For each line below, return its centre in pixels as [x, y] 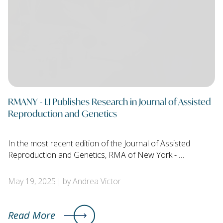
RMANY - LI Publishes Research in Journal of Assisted [110, 101]
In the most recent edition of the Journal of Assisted [99, 144]
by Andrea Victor [92, 181]
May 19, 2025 [32, 181]
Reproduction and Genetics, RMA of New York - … [96, 155]
